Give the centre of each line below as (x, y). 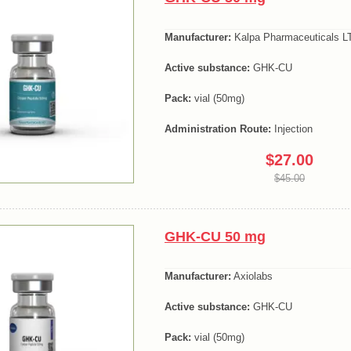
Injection (292, 128)
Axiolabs (252, 277)
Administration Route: (218, 128)
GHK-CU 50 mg (215, 237)
